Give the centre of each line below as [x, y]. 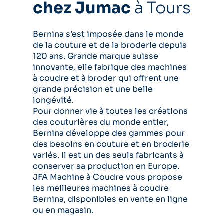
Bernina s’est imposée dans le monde [108, 34]
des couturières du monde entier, [101, 122]
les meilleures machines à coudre [101, 188]
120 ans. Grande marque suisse [96, 56]
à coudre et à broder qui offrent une [106, 78]
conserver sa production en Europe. [106, 166]
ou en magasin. [63, 210]
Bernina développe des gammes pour [109, 133]
